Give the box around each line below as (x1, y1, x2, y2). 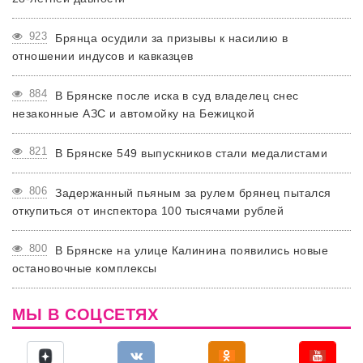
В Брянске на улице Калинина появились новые (55, 243, 329, 257)
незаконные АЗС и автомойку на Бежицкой (12, 106, 255, 120)
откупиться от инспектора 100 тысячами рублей (12, 203, 284, 217)
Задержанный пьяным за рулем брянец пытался (55, 186, 331, 199)
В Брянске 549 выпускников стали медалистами (55, 146, 328, 160)
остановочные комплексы (12, 261, 157, 275)
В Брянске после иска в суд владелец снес (55, 88, 299, 102)
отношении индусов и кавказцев (12, 49, 194, 62)
